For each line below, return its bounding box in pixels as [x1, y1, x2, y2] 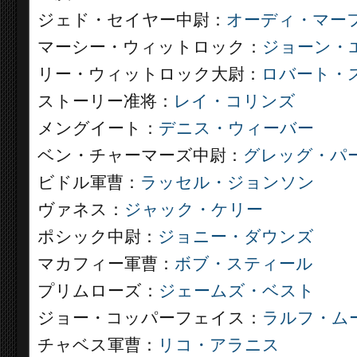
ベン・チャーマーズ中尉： [37, 146, 243, 165]
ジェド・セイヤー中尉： [37, 10, 226, 29]
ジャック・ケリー [124, 200, 263, 219]
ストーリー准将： [37, 92, 174, 111]
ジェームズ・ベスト [159, 281, 315, 300]
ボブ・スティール [175, 254, 313, 273]
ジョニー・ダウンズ [158, 227, 314, 246]
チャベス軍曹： [37, 335, 158, 355]
